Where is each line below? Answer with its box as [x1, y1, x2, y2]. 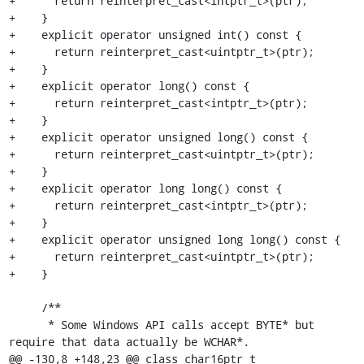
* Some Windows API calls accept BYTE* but [8, 317, 48, 332]
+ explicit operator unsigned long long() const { [8, 232, 340, 247]
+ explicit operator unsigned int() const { [8, 27, 301, 42]
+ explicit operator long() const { [8, 78, 249, 93]
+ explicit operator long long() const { [8, 180, 282, 196]
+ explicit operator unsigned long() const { [8, 129, 308, 145]
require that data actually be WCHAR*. [8, 334, 249, 349]
